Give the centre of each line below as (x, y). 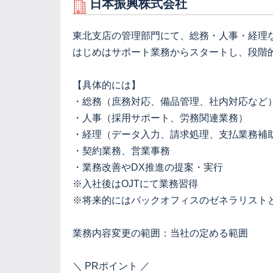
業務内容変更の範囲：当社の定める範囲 (160, 233)
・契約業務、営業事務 (121, 151)
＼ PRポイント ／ (111, 266)
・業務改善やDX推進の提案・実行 (148, 167)
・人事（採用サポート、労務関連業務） (160, 118)
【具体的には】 (107, 85)
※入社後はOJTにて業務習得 (135, 184)
